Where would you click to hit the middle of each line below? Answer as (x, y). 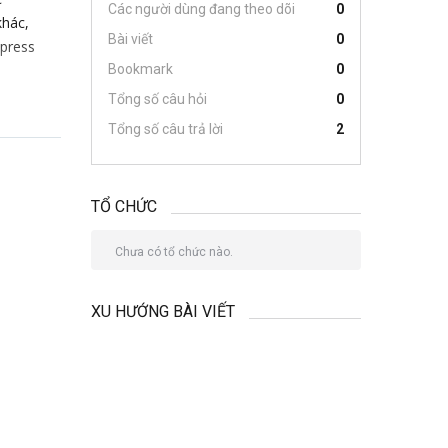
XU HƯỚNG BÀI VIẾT (163, 311)
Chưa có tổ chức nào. (174, 252)
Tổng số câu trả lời (165, 129)
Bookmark (140, 69)
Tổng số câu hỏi (157, 99)
